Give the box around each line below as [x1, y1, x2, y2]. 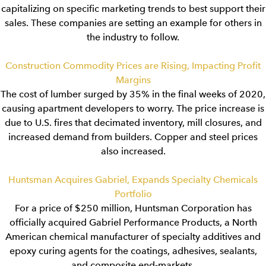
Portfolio [114, 188, 152, 199]
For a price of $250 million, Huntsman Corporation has [14, 202, 252, 214]
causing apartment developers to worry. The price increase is [2, 103, 264, 114]
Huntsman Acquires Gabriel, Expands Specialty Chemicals [8, 174, 258, 185]
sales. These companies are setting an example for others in [4, 17, 262, 28]
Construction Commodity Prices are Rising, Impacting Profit [5, 60, 261, 71]
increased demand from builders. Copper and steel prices [8, 131, 258, 142]
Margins [115, 74, 151, 85]
